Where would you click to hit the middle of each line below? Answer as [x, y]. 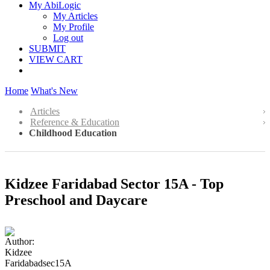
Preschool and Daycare [76, 200]
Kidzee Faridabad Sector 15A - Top [114, 184]
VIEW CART [56, 59]
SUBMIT [47, 49]
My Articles [75, 16]
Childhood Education [73, 133]
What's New [54, 91]
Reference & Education [75, 122]
